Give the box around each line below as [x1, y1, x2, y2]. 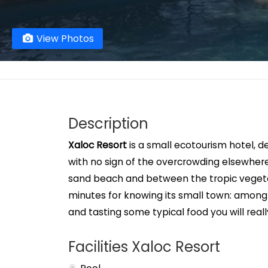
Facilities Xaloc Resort [68, 237, 220, 257]
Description [68, 114, 148, 133]
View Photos [33, 32, 94, 45]
